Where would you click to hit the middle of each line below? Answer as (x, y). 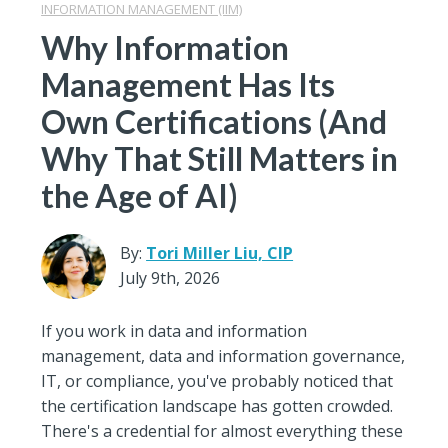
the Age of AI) (140, 195)
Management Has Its (188, 84)
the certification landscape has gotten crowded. (217, 405)
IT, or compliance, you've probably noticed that (217, 380)
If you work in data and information (174, 330)
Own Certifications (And (214, 121)
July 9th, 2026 (170, 278)
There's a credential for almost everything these (222, 430)
